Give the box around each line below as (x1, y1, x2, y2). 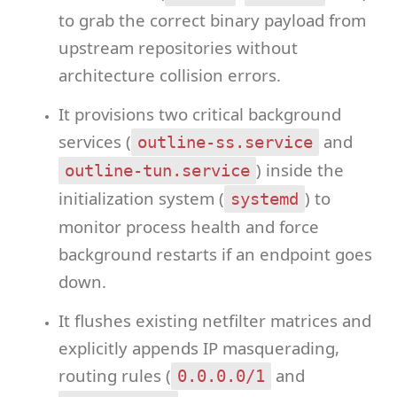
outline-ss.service (136, 132, 313, 152)
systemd (230, 189, 299, 208)
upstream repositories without (58, 35, 298, 58)
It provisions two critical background (58, 102, 341, 125)
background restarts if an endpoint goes (58, 242, 372, 265)
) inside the (255, 158, 344, 181)
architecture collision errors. (58, 63, 281, 86)
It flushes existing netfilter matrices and (58, 308, 371, 331)
